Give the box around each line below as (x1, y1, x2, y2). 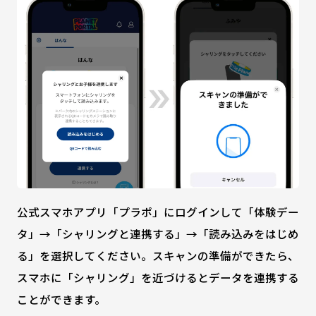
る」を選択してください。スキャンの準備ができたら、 (16, 247, 300, 263)
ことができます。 (16, 291, 106, 307)
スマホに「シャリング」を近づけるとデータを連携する (16, 269, 300, 285)
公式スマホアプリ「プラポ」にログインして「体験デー (16, 203, 300, 219)
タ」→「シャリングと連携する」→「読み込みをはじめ (16, 225, 300, 241)
